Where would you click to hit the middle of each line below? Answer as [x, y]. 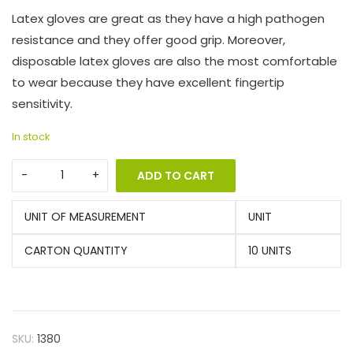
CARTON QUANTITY [76, 250]
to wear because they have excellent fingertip [148, 82]
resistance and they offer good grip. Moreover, [149, 39]
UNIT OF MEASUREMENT [85, 216]
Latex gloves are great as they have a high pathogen [168, 18]
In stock [31, 136]
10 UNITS [270, 250]
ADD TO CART [176, 175]
